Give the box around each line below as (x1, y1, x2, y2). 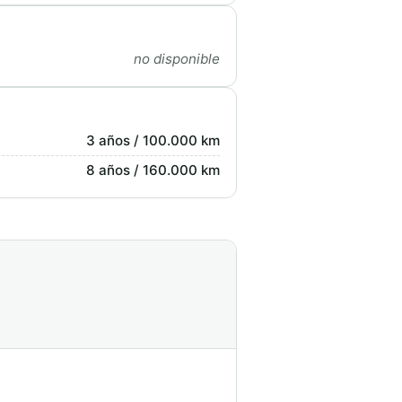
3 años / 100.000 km (86, 132, 220, 149)
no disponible (134, 50, 220, 67)
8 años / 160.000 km (86, 162, 220, 179)
